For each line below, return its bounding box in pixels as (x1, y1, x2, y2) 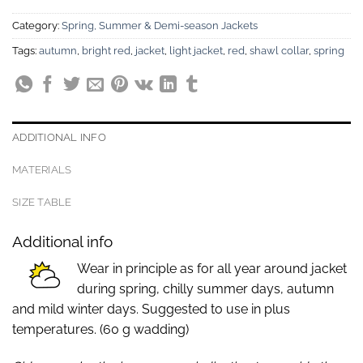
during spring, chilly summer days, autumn (77, 281, 334, 297)
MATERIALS (12, 163, 72, 176)
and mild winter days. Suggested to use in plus (12, 301, 290, 318)
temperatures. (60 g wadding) (12, 322, 189, 338)
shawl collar (250, 44, 309, 57)
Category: (12, 19, 62, 32)
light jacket (169, 44, 223, 57)
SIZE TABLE (12, 195, 72, 208)
